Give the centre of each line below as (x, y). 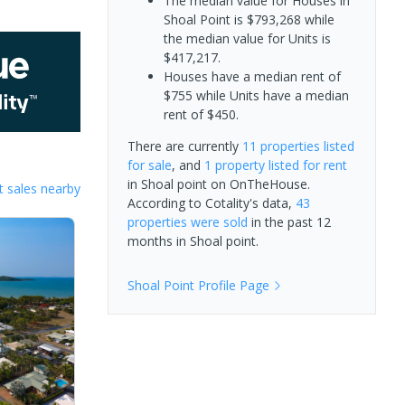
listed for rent (306, 165)
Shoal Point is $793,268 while (249, 19)
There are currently (184, 146)
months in (158, 240)
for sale (149, 165)
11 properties (281, 146)
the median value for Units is (247, 38)
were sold (217, 221)
